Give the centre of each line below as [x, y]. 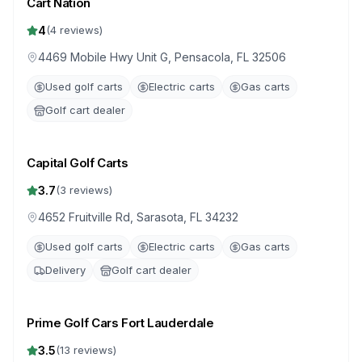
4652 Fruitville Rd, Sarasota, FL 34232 [138, 217]
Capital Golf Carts [78, 163]
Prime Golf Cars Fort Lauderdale [120, 323]
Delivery [65, 270]
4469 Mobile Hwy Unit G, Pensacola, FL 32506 [162, 57]
